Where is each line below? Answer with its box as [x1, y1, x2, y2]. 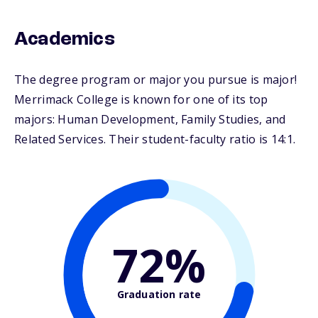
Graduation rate [116, 287, 202, 301]
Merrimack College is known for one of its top [14, 92, 268, 108]
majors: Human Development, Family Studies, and [14, 111, 286, 128]
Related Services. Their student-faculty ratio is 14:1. [14, 131, 296, 148]
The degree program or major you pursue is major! [14, 72, 297, 88]
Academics [14, 30, 115, 50]
